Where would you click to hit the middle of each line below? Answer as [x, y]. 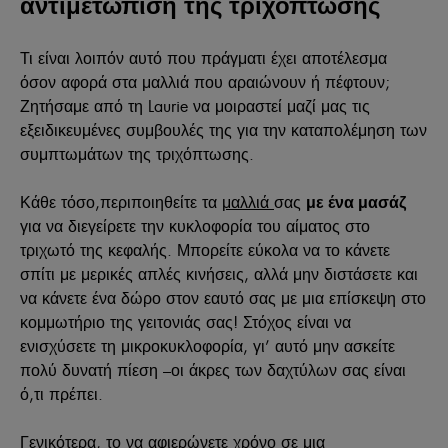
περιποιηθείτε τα [161, 201]
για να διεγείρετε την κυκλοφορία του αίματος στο [195, 225]
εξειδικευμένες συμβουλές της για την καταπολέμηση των [223, 129]
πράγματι [233, 57]
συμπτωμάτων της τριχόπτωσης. [137, 153]
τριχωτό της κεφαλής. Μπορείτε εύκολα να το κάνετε [205, 249]
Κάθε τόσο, [60, 201]
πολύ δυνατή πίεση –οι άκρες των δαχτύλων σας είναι [213, 369]
